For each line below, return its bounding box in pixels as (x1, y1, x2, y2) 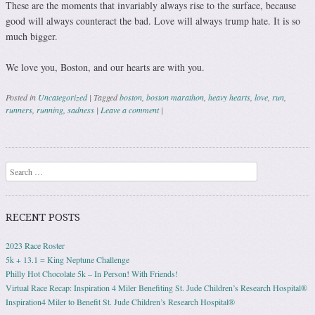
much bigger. (6, 30, 58, 44)
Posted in (6, 91, 38, 103)
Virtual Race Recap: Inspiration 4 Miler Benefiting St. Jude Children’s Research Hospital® (6, 282, 307, 294)
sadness (67, 104, 94, 116)
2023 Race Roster (6, 240, 65, 252)
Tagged (94, 91, 120, 103)
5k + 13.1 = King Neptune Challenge (6, 254, 129, 266)
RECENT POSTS (6, 211, 80, 224)
